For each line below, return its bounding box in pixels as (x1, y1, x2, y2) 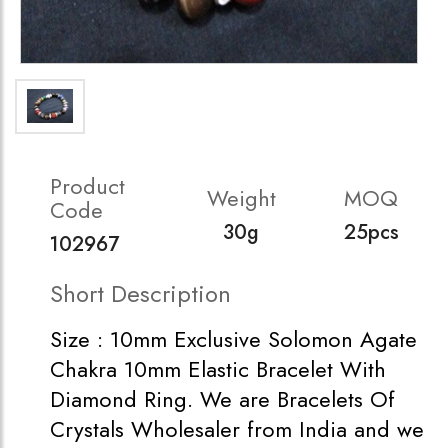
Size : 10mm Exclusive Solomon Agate (50, 323, 417, 355)
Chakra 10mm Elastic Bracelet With (50, 353, 386, 385)
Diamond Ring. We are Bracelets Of (50, 383, 395, 415)
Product (50, 170, 125, 202)
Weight (206, 182, 276, 214)
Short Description (50, 276, 231, 311)
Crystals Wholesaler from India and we (50, 413, 424, 445)
